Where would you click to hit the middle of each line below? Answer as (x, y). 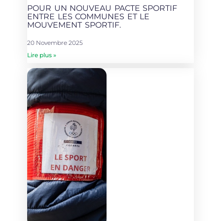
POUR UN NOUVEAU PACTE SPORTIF (102, 8)
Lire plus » (42, 55)
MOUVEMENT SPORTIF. (74, 25)
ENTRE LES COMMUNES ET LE (89, 16)
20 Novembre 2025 (55, 42)
